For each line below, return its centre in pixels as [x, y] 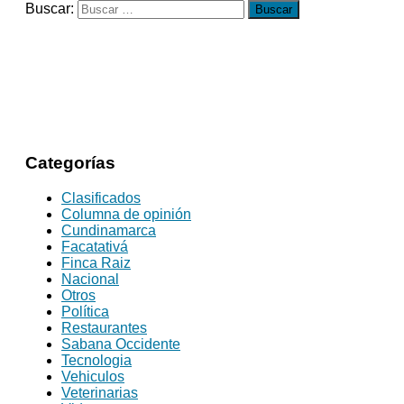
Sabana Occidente [121, 344]
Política [85, 311]
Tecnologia [96, 360]
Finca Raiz [96, 262]
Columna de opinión [126, 214]
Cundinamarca [109, 230]
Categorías [70, 163]
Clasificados [101, 197]
